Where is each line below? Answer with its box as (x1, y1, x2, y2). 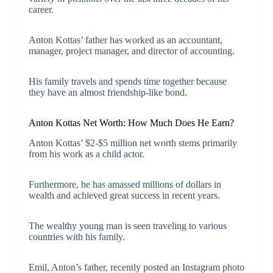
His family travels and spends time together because (28, 76, 227, 87)
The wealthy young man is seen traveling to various (28, 221, 227, 232)
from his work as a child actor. (28, 149, 144, 160)
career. (28, 4, 54, 15)
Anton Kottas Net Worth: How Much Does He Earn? (28, 118, 234, 129)
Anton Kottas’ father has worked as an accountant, (28, 35, 222, 46)
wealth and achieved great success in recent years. (28, 190, 220, 201)
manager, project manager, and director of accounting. (28, 46, 235, 57)
